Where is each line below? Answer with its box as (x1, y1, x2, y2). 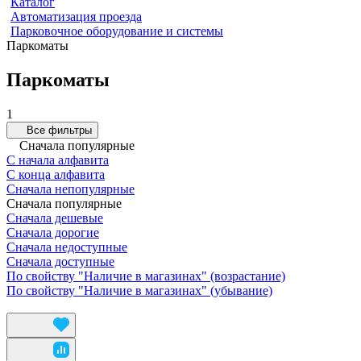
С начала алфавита (6, 152, 109, 167)
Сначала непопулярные (6, 181, 135, 196)
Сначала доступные (6, 254, 114, 268)
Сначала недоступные (6, 239, 127, 254)
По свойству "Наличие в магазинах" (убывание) (6, 283, 272, 297)
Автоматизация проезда (10, 10, 142, 23)
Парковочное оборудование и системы (10, 24, 223, 38)
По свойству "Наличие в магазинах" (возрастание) (6, 268, 285, 283)
